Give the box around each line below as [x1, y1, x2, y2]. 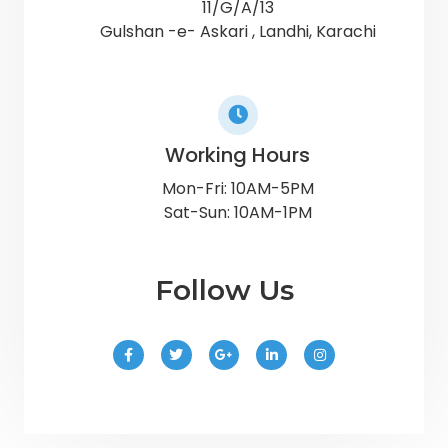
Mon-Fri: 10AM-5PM [161, 176, 314, 200]
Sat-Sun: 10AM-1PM [163, 200, 312, 224]
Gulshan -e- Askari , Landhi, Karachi [99, 19, 376, 43]
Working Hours [165, 140, 311, 169]
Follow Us [154, 272, 294, 307]
